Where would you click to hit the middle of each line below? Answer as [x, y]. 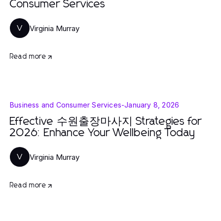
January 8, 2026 [152, 105]
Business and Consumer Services [66, 105]
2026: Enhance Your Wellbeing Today [103, 133]
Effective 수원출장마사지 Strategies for [106, 122]
